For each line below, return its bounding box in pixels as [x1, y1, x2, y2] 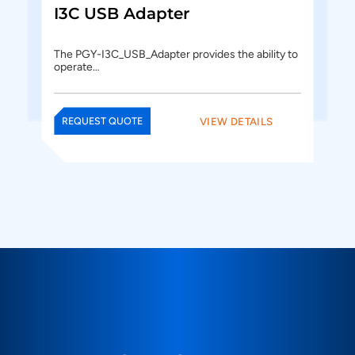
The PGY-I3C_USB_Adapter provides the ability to [54, 48, 299, 62]
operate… [54, 60, 101, 74]
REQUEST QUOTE [62, 115, 143, 128]
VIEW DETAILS [199, 114, 273, 128]
